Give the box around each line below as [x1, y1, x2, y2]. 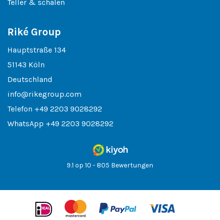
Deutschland [7, 75, 53, 84]
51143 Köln [7, 60, 45, 69]
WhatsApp [7, 119, 46, 128]
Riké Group [7, 26, 61, 38]
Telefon [7, 104, 34, 113]
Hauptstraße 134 [7, 45, 66, 55]
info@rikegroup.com [7, 89, 82, 99]
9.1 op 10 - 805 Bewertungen [67, 161, 153, 169]
